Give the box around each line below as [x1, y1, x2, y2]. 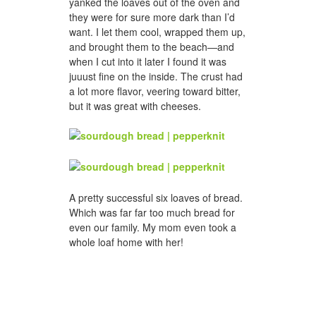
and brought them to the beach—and [69, 39, 234, 54]
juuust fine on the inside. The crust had [69, 69, 243, 84]
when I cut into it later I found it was [69, 54, 226, 69]
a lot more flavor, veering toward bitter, [69, 84, 241, 99]
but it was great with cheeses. [69, 99, 201, 114]
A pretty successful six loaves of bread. [69, 190, 243, 205]
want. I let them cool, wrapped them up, [69, 25, 245, 39]
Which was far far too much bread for [69, 205, 235, 219]
